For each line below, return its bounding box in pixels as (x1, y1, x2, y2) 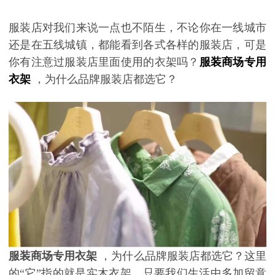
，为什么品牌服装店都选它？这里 (100, 249, 267, 262)
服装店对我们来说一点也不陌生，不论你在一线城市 (9, 21, 266, 34)
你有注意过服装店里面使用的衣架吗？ (9, 55, 199, 68)
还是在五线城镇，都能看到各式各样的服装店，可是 (9, 38, 266, 51)
